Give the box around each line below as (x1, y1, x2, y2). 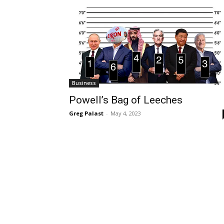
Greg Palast (69, 109, 103, 117)
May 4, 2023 (110, 109, 141, 117)
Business (72, 79, 96, 86)
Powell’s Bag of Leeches (69, 94, 182, 106)
